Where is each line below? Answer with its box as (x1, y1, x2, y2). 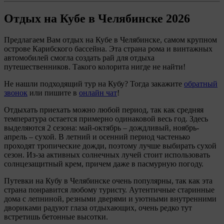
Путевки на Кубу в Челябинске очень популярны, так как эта (4, 176, 212, 185)
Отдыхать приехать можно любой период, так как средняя (4, 105, 203, 114)
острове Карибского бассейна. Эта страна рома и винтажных (4, 44, 212, 53)
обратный (184, 79, 217, 88)
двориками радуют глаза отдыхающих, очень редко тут (4, 203, 192, 212)
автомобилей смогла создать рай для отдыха (4, 53, 154, 62)
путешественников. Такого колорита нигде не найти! (4, 62, 185, 71)
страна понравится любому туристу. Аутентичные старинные (4, 185, 214, 194)
